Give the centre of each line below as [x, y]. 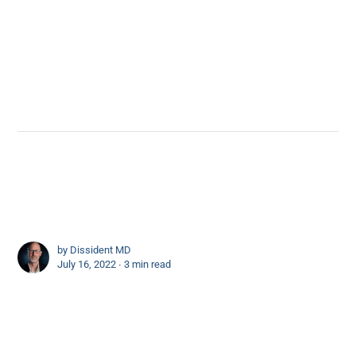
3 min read [148, 265]
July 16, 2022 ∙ [91, 265]
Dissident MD [101, 250]
